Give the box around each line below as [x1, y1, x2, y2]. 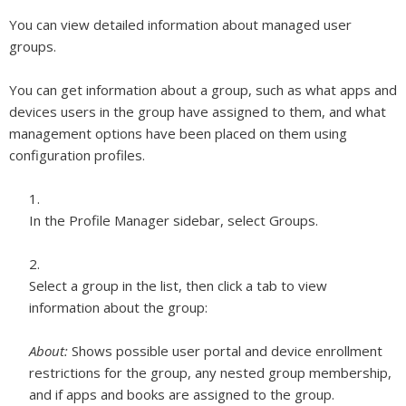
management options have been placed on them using [9, 124, 347, 142]
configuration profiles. [9, 146, 145, 164]
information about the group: [29, 298, 208, 316]
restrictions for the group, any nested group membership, [29, 363, 391, 382]
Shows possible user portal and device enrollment [72, 342, 382, 360]
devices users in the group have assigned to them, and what [9, 102, 386, 121]
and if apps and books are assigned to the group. [29, 385, 334, 403]
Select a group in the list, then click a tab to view [29, 276, 327, 295]
